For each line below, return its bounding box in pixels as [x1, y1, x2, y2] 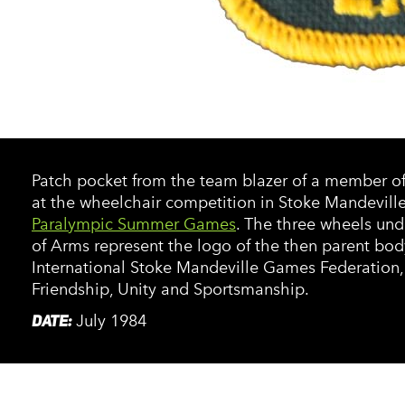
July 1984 [76, 311, 146, 331]
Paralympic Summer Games [32, 214, 236, 234]
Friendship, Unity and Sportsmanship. [32, 279, 309, 299]
